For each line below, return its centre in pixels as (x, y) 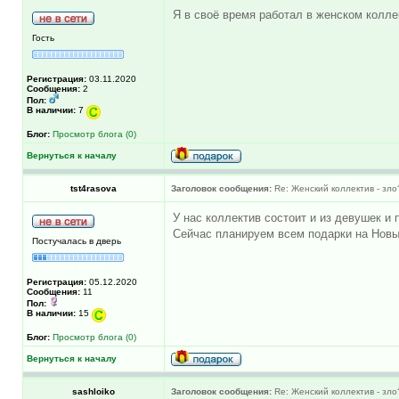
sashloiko (94, 391)
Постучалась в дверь (77, 240)
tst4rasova (94, 188)
